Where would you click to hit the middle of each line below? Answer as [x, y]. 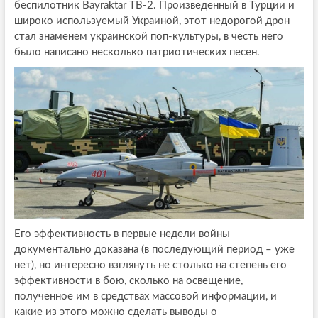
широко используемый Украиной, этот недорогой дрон [152, 21]
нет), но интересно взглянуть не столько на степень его [150, 265]
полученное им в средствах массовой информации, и [145, 296]
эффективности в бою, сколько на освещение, [128, 280]
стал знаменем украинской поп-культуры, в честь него [148, 37]
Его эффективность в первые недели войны [122, 234]
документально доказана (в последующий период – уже [154, 249]
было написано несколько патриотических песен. [137, 53]
